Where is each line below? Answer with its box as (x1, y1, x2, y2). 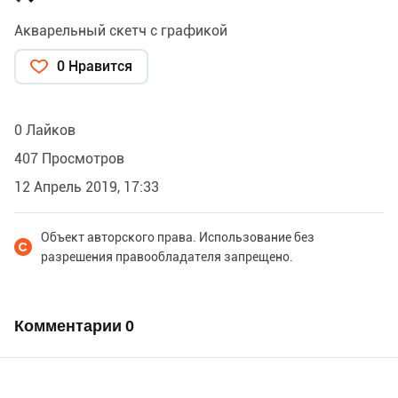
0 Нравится (57, 58, 132, 76)
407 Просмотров (14, 150, 124, 168)
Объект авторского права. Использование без (41, 230, 314, 245)
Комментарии (14, 316, 125, 336)
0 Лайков (14, 122, 76, 139)
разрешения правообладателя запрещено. (41, 250, 293, 265)
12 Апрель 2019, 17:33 (14, 179, 159, 196)
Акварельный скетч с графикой (14, 22, 227, 40)
